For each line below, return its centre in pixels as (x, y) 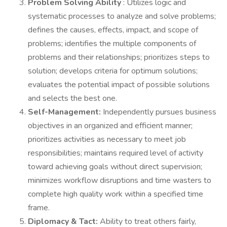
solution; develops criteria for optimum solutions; (113, 71)
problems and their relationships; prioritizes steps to (119, 57)
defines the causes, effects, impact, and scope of (113, 30)
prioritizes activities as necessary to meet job (107, 139)
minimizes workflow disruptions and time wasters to (120, 180)
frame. (39, 208)
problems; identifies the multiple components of (112, 44)
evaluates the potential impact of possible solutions (119, 85)
